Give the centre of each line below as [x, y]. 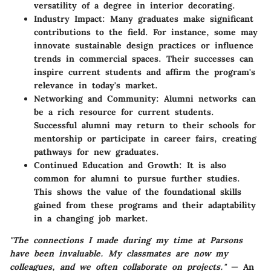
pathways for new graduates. [96, 152]
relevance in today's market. [96, 85]
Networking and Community [95, 98]
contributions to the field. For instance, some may [146, 32]
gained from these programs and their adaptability [145, 205]
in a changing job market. [91, 218]
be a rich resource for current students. [124, 112]
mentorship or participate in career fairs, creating [145, 138]
